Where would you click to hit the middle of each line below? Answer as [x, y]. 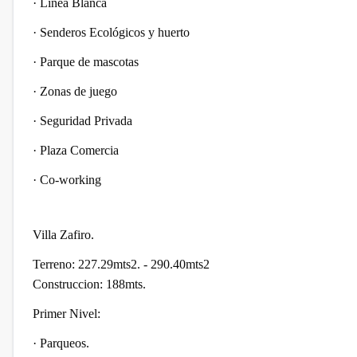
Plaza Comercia [79, 150]
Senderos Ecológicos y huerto [115, 32]
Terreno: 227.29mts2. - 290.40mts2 [121, 264]
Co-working [71, 180]
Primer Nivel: [67, 314]
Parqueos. [65, 343]
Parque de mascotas [89, 62]
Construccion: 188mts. [89, 284]
